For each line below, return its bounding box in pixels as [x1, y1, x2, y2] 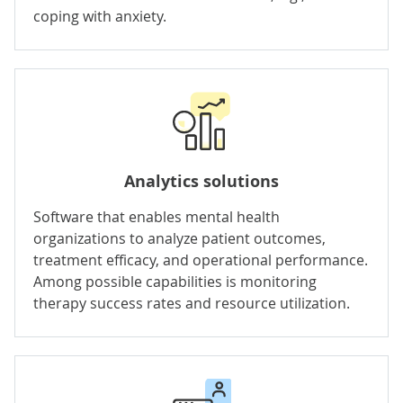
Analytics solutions [124, 169, 279, 193]
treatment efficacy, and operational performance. [33, 249, 368, 270]
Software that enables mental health [33, 206, 280, 227]
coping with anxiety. [33, 5, 166, 26]
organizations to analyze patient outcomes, [33, 228, 326, 248]
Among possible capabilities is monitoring [33, 271, 317, 291]
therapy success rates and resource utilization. [33, 292, 350, 313]
